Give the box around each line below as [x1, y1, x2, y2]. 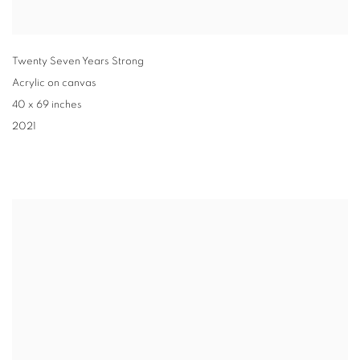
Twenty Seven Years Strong [12, 56, 144, 67]
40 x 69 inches [12, 100, 82, 111]
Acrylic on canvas [12, 78, 96, 89]
